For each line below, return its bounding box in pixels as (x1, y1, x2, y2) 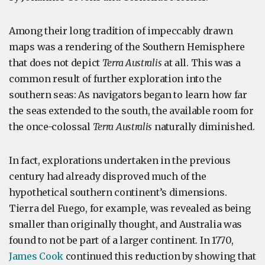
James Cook (9, 250, 63, 262)
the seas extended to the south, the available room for (9, 105, 254, 117)
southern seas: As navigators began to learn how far (9, 89, 247, 101)
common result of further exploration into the (9, 73, 222, 85)
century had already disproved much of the (9, 170, 206, 182)
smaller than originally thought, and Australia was (9, 218, 243, 230)
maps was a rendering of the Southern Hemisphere (9, 41, 245, 53)
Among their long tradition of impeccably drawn (9, 25, 233, 37)
